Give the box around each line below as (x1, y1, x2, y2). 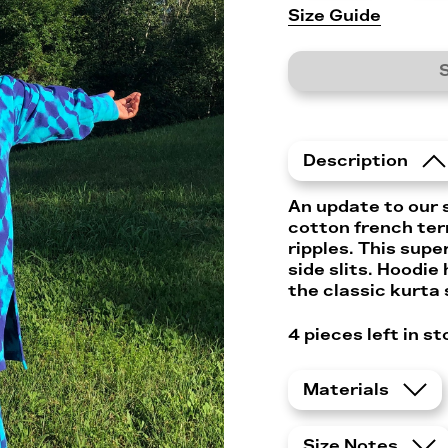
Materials (303, 381, 393, 398)
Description (303, 153, 412, 170)
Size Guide (288, 7, 381, 24)
